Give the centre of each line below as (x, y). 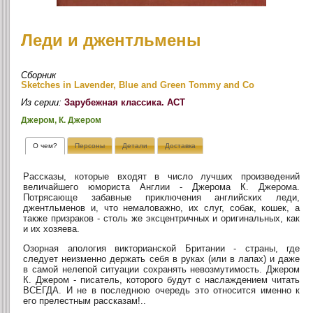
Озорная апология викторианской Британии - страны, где (162, 249)
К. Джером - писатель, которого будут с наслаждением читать (162, 280)
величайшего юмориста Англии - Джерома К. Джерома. (162, 187)
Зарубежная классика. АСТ (125, 103)
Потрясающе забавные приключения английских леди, (162, 198)
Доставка (180, 146)
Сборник (39, 75)
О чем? (45, 146)
